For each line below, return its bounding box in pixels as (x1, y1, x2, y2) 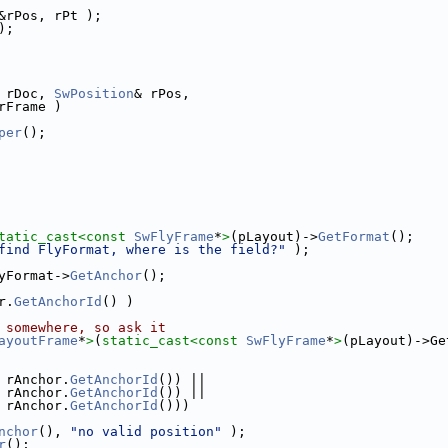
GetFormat (318, 229, 390, 244)
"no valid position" (70, 424, 222, 439)
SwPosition (54, 86, 134, 101)
